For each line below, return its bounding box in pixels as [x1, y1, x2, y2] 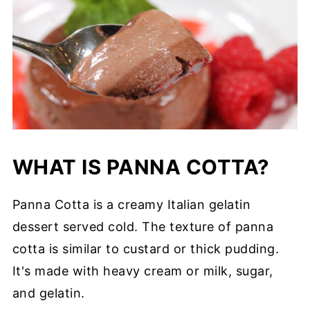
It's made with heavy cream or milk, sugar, [12, 263, 273, 278]
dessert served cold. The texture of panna [12, 219, 274, 234]
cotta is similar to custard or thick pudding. [12, 241, 280, 256]
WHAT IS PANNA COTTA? [12, 154, 269, 179]
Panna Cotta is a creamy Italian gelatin [12, 197, 251, 212]
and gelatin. [12, 285, 85, 300]
